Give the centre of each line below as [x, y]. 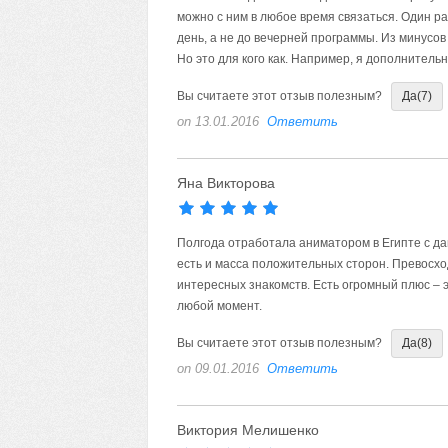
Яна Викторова [225, 183]
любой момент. [219, 306]
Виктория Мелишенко [247, 430]
